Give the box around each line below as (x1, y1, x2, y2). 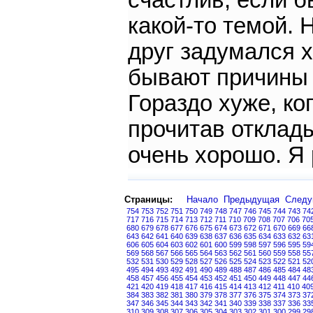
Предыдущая (224, 194, 279, 205)
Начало (187, 194, 218, 205)
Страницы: (124, 194, 173, 205)
